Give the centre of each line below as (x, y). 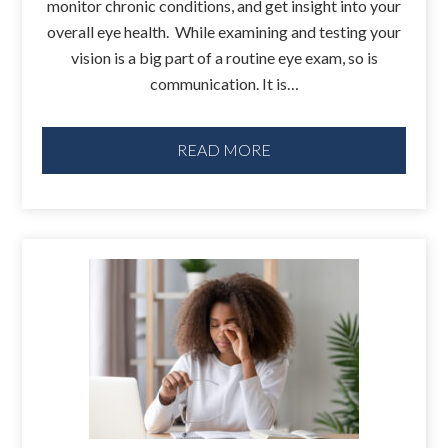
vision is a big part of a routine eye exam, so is (224, 57)
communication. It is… (224, 83)
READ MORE (224, 150)
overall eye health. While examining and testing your (224, 31)
